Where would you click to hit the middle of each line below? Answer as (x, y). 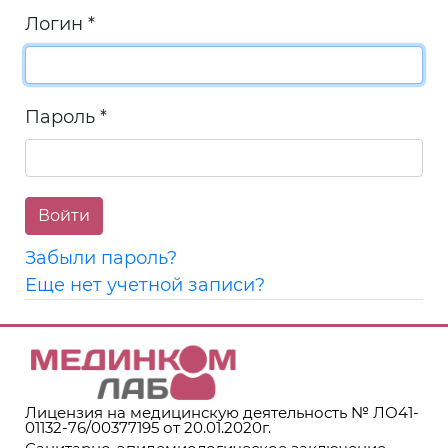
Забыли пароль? (101, 258)
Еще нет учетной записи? (145, 285)
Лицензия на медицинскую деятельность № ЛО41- (222, 412)
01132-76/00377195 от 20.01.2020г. (148, 427)
